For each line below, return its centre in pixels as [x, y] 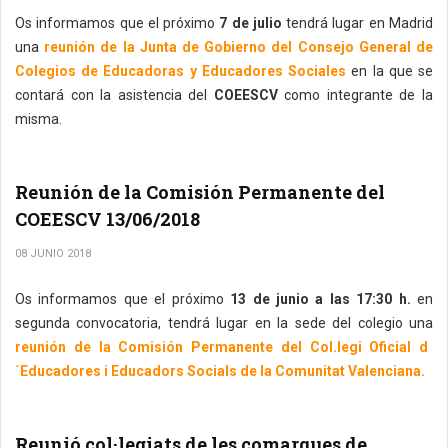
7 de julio [248, 23]
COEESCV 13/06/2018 [107, 219]
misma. [38, 119]
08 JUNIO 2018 [53, 253]
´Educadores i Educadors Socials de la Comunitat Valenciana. [220, 371]
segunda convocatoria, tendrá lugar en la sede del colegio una [224, 323]
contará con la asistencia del [114, 95]
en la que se [390, 71]
